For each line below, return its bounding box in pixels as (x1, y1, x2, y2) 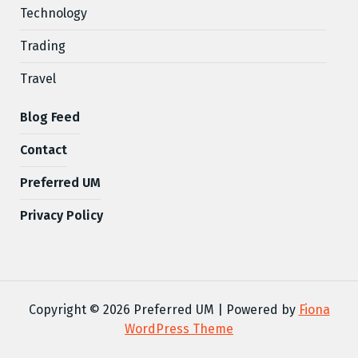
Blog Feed (20, 109, 80, 125)
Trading (20, 38, 66, 54)
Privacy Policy (20, 207, 103, 223)
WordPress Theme (125, 320, 233, 336)
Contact (20, 141, 67, 157)
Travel (20, 70, 56, 86)
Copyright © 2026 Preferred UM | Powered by (28, 301, 299, 317)
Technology (20, 5, 87, 21)
